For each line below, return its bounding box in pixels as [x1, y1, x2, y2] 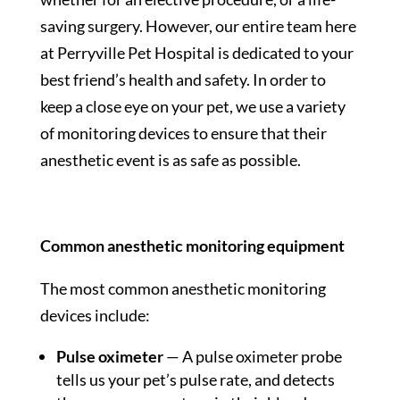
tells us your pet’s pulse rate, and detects [55, 370, 335, 390]
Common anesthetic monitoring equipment [39, 236, 345, 256]
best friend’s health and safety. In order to [39, 70, 326, 90]
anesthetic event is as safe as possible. [39, 150, 304, 171]
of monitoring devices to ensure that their [39, 123, 327, 144]
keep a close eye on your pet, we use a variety [39, 96, 346, 117]
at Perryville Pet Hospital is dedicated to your [39, 43, 354, 63]
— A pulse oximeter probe [165, 346, 342, 367]
